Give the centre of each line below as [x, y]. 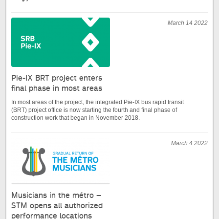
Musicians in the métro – [56, 196]
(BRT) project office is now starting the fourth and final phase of [94, 110]
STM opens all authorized [57, 206]
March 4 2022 [189, 143]
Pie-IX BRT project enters [57, 78]
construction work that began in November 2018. [76, 118]
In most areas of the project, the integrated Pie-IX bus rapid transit [98, 102]
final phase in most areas [57, 88]
